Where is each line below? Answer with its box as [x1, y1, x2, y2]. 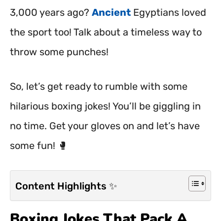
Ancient [92, 6, 131, 18]
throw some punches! [10, 46, 109, 58]
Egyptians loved [131, 6, 206, 18]
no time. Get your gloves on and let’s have [10, 120, 200, 132]
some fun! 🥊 [10, 140, 68, 151]
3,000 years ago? [10, 6, 92, 18]
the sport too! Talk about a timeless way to [10, 26, 202, 38]
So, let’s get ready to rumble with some [10, 80, 187, 92]
